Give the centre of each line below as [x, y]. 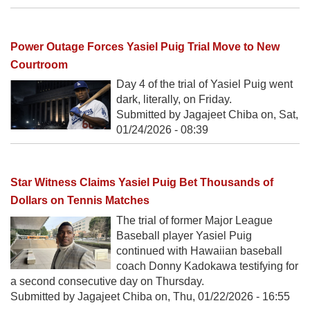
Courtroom [39, 65]
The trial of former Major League [194, 220]
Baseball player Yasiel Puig [184, 235]
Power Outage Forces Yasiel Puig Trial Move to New [145, 47]
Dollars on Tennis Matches [80, 201]
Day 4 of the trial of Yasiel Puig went [204, 84]
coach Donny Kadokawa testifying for [207, 266]
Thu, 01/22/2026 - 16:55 [231, 296]
